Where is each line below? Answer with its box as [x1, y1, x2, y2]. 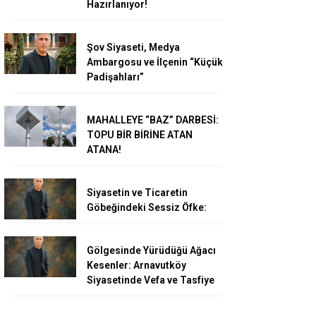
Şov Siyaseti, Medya [87, 42, 180, 54]
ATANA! [87, 144, 121, 156]
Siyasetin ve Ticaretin [87, 187, 188, 199]
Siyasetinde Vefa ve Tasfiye [87, 274, 214, 286]
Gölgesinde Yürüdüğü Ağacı [87, 245, 216, 257]
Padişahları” [87, 71, 144, 83]
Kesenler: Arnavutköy [87, 260, 186, 272]
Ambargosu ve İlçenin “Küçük [87, 56, 223, 68]
